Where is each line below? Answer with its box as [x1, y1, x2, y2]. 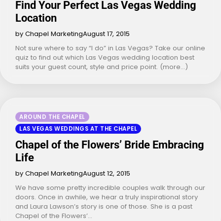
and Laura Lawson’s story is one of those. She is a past [15, 201, 192, 211]
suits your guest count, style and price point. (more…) [15, 62, 188, 72]
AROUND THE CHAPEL [19, 112, 85, 121]
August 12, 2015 [83, 168, 130, 178]
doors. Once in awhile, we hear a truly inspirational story [15, 192, 198, 202]
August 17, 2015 [83, 29, 130, 38]
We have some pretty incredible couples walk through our [15, 183, 205, 192]
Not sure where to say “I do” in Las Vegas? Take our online [15, 43, 205, 53]
